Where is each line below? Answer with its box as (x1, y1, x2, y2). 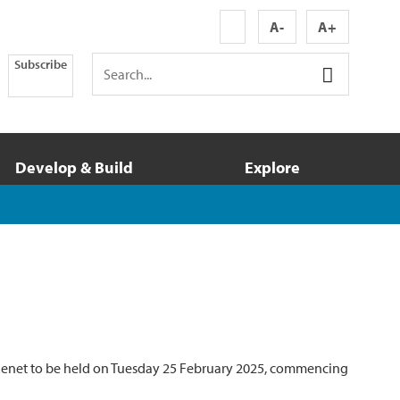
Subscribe (14, 56, 67, 72)
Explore (244, 157, 300, 178)
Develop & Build (14, 157, 133, 178)
